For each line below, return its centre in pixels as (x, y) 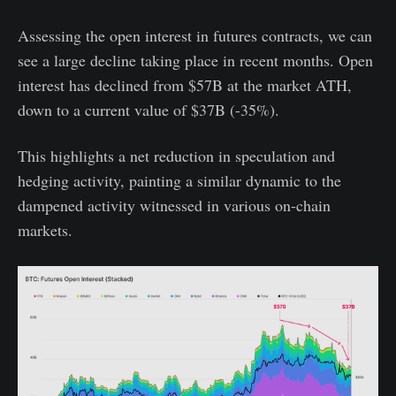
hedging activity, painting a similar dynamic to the (179, 181)
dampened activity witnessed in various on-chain (174, 206)
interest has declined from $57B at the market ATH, (185, 85)
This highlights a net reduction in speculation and (176, 156)
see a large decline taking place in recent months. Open (195, 61)
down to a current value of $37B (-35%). (148, 110)
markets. (45, 230)
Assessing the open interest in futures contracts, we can (195, 36)
